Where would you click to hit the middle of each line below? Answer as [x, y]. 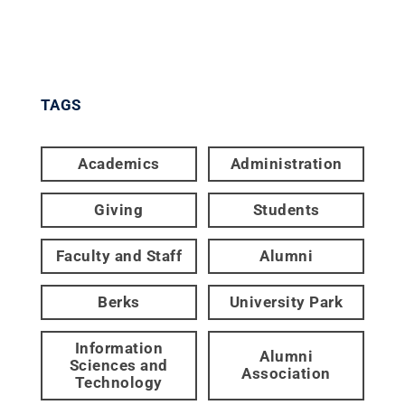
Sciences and [118, 365]
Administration [286, 163]
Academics [119, 163]
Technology [118, 382]
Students [286, 209]
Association [286, 374]
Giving [119, 209]
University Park [286, 301]
